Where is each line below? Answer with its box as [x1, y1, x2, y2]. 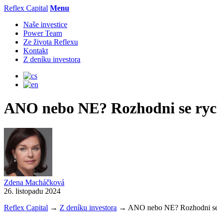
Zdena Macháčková [4, 178, 64, 186]
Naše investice [23, 20, 67, 29]
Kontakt [23, 46, 48, 55]
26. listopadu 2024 [4, 186, 61, 195]
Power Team [23, 29, 62, 37]
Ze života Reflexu [23, 38, 78, 46]
